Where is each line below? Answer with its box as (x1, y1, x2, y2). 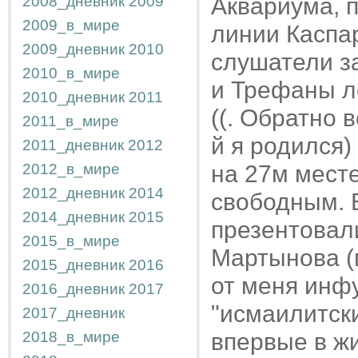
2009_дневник (22, 41, 125, 58)
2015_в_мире (22, 233, 120, 249)
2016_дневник (22, 280, 125, 297)
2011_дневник (22, 137, 124, 153)
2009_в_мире (22, 17, 120, 34)
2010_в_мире (22, 65, 120, 82)
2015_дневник (22, 257, 125, 273)
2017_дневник (22, 304, 125, 321)
